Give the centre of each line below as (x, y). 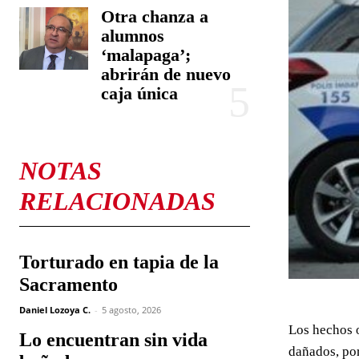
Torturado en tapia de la (119, 262)
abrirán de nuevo (166, 74)
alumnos (133, 36)
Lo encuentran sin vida (116, 340)
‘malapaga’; (146, 55)
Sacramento (69, 284)
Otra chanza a (155, 16)
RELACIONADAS (117, 201)
